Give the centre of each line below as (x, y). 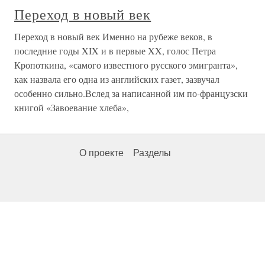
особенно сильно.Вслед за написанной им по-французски (131, 93)
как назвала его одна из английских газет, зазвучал (117, 79)
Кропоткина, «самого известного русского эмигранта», (126, 65)
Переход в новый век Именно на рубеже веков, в (113, 37)
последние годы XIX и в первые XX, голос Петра (115, 51)
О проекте (101, 153)
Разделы (152, 153)
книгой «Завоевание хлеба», (72, 108)
